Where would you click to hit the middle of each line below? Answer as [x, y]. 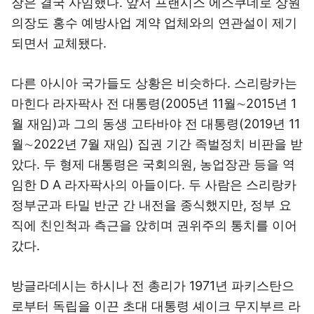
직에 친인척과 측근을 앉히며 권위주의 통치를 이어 [154, 225]
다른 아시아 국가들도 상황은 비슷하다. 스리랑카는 [154, 83]
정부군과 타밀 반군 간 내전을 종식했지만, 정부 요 [151, 205]
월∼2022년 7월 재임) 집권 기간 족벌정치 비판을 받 [157, 144]
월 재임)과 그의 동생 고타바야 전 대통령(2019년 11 [156, 124]
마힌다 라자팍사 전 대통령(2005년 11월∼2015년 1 [154, 103]
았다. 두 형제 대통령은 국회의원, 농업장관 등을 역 [153, 164]
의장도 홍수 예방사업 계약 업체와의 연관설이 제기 [154, 23]
